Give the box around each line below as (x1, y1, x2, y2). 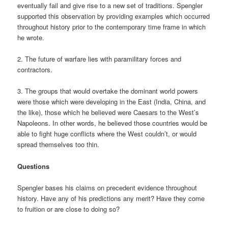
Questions (17, 161, 50, 171)
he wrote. (17, 33, 45, 43)
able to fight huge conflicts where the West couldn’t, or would (17, 129, 197, 139)
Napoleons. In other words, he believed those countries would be (17, 118, 208, 128)
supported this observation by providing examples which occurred (17, 11, 210, 21)
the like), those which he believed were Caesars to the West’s (17, 107, 199, 118)
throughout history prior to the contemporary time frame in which (17, 22, 206, 32)
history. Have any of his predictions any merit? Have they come (17, 193, 205, 203)
